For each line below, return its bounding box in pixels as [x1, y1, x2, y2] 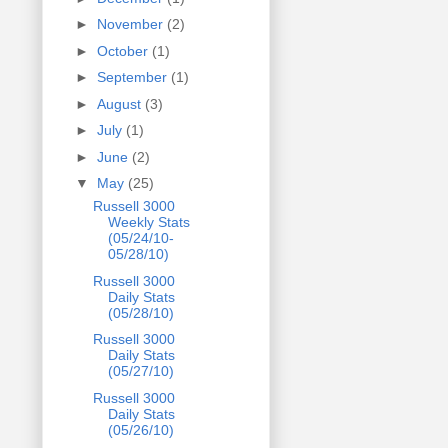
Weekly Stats [107, 214, 190, 231]
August [96, 95, 145, 112]
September [96, 69, 171, 86]
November [96, 16, 167, 33]
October [96, 42, 152, 59]
